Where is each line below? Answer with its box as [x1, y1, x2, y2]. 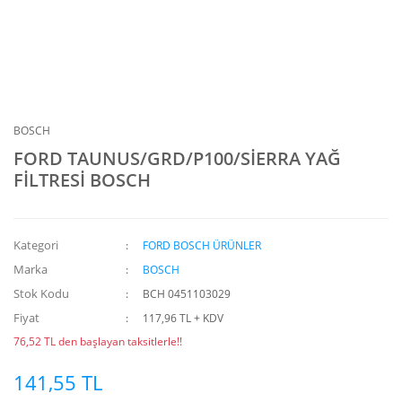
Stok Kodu [13, 285, 69, 301]
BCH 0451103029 [143, 286, 232, 301]
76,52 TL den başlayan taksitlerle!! [13, 334, 182, 349]
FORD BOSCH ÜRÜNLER [143, 238, 262, 253]
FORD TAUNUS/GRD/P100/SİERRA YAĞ [13, 146, 341, 170]
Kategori [13, 237, 58, 253]
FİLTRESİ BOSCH [13, 168, 151, 192]
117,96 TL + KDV [143, 310, 224, 326]
